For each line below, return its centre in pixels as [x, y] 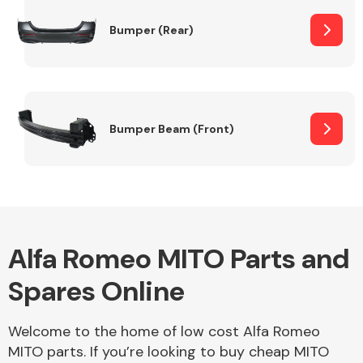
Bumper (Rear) [152, 30]
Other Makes [67, 56]
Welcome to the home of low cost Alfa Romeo [164, 331]
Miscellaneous [73, 161]
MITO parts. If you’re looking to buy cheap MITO [169, 352]
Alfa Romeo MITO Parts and [179, 259]
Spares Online [96, 291]
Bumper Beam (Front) [172, 128]
